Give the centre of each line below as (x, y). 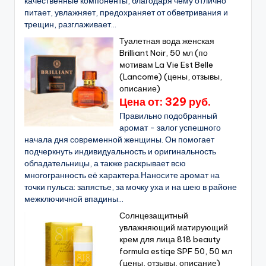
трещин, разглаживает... (70, 24)
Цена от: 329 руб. (165, 102)
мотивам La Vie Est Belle (167, 64)
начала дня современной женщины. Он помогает (119, 139)
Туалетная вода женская (167, 41)
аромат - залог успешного (170, 127)
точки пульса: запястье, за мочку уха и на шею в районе (131, 187)
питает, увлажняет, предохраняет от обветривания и (126, 12)
